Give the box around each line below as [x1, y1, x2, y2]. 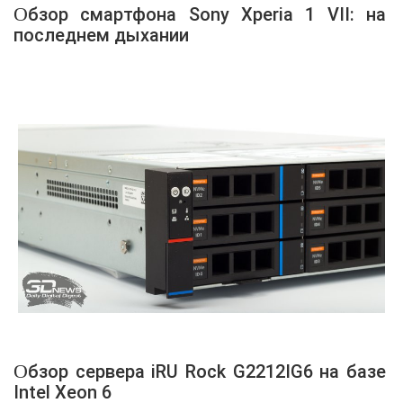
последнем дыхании [13, 23, 189, 46]
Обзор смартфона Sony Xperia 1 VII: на [13, 2, 28, 25]
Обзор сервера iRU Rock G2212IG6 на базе [13, 360, 28, 383]
